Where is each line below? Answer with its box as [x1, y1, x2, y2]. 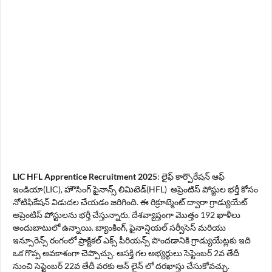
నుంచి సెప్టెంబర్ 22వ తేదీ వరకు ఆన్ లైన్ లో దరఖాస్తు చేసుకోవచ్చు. [13, 260, 231, 271]
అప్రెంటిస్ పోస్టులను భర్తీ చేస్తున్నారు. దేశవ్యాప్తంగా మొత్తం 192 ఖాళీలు [13, 209, 240, 220]
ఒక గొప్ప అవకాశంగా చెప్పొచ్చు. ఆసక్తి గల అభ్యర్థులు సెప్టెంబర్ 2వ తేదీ [13, 247, 239, 258]
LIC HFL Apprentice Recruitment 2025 [13, 171, 157, 182]
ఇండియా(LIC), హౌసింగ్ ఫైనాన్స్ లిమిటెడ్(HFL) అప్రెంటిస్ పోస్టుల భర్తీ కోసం [13, 183, 258, 194]
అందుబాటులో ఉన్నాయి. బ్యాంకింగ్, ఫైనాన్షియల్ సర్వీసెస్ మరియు [13, 222, 226, 233]
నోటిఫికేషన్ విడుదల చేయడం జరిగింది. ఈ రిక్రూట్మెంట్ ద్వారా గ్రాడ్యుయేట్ [13, 196, 248, 207]
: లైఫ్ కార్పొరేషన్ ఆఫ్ [157, 171, 225, 182]
